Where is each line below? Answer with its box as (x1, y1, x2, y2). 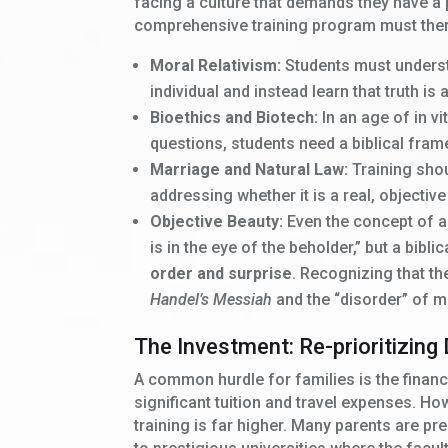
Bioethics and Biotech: (150, 108, 319, 128)
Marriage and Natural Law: (150, 160, 349, 180)
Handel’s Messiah (150, 290, 273, 310)
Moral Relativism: (150, 56, 282, 76)
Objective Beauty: (150, 212, 284, 232)
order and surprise (150, 264, 293, 284)
